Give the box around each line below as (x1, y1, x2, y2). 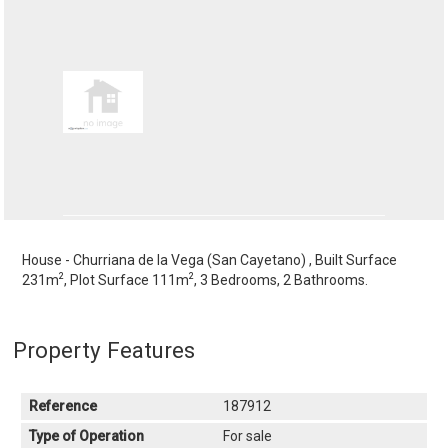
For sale (222, 428, 272, 444)
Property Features (13, 337, 196, 363)
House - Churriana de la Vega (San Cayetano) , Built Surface (22, 252, 398, 268)
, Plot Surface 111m (64, 272, 190, 288)
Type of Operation (29, 428, 145, 444)
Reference (29, 398, 98, 414)
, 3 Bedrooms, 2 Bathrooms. (194, 272, 369, 288)
